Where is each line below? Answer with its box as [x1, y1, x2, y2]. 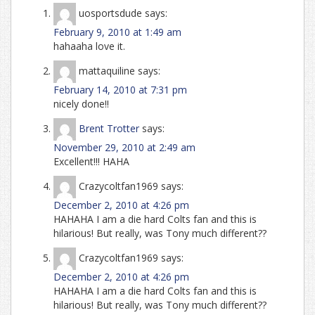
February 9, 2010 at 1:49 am [53, 25, 181, 39]
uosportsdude [79, 6, 142, 20]
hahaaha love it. [53, 39, 125, 53]
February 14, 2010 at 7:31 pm [53, 82, 187, 96]
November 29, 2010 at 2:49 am [53, 140, 195, 154]
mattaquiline [79, 63, 135, 77]
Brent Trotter [79, 121, 139, 135]
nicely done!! [53, 96, 109, 110]
